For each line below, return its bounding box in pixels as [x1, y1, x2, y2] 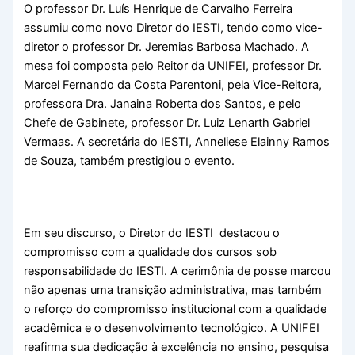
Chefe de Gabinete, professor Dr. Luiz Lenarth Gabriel [24, 115, 311, 130]
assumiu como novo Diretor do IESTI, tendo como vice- [24, 20, 323, 35]
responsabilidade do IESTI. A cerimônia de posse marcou [24, 264, 331, 279]
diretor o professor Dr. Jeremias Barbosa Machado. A [24, 39, 310, 54]
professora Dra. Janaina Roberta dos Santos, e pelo [24, 96, 302, 111]
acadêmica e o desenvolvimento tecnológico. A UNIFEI [24, 321, 320, 336]
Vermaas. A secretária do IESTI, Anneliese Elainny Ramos [24, 134, 330, 149]
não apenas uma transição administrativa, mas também [24, 283, 323, 298]
